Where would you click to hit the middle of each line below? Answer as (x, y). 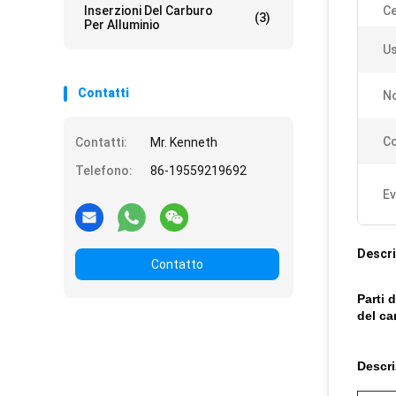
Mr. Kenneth (184, 142)
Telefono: (104, 171)
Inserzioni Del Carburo (148, 11)
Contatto (177, 264)
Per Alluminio (122, 25)
